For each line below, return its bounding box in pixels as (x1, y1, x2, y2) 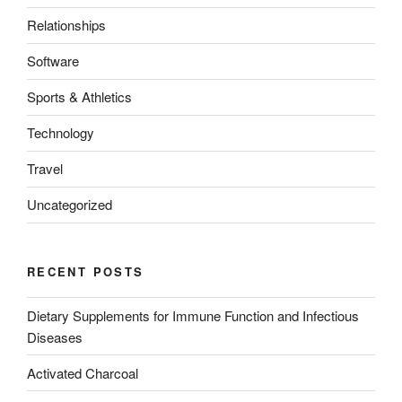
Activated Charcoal (27, 363, 138, 382)
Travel (27, 159, 63, 179)
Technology (27, 123, 94, 143)
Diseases (27, 327, 83, 346)
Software (27, 51, 79, 71)
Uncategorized (27, 195, 112, 214)
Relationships (27, 15, 106, 35)
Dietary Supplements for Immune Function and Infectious (27, 305, 359, 325)
